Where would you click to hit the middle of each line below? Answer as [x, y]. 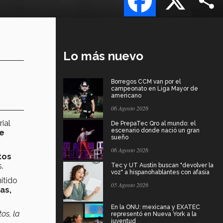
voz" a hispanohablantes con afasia [160, 172]
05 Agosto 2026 [130, 184]
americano [126, 95]
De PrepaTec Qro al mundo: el [153, 123]
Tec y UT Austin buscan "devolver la [162, 165]
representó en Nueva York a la [154, 214]
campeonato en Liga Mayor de [155, 88]
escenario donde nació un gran [155, 130]
